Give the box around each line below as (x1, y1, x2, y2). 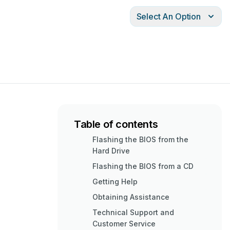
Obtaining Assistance (92, 193, 169, 201)
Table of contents (74, 118, 158, 130)
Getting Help (92, 177, 138, 186)
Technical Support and (92, 208, 174, 217)
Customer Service (92, 219, 156, 228)
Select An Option (136, 11, 201, 22)
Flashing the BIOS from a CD (92, 162, 194, 170)
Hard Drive (92, 146, 130, 155)
